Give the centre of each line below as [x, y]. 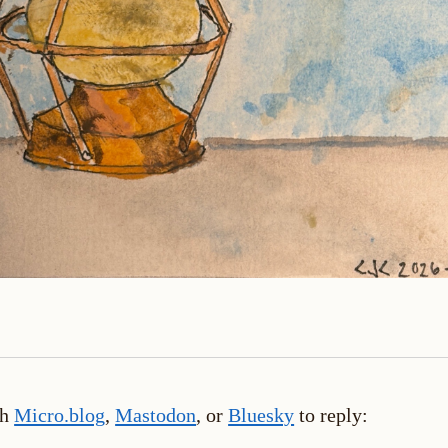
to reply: [331, 414]
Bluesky [261, 414]
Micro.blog [60, 414]
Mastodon [156, 414]
